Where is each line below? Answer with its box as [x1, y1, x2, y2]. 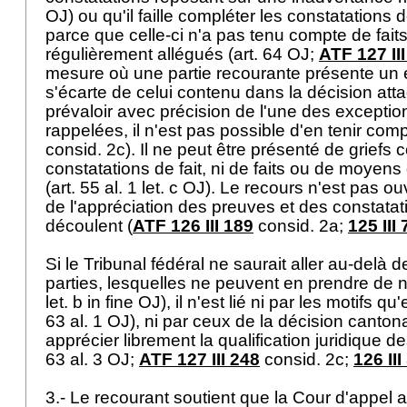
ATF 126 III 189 [133, 216, 253, 235]
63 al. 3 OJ [45, 350, 130, 369]
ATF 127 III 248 [139, 350, 260, 369]
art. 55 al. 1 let [51, 178, 160, 197]
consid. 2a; [253, 216, 348, 235]
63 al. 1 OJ [45, 312, 130, 331]
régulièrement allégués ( [45, 45, 233, 64]
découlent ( [45, 216, 133, 235]
